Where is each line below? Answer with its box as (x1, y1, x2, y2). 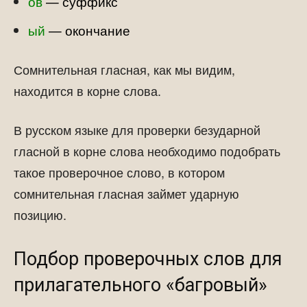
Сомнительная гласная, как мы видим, (14, 60, 235, 78)
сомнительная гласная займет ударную (14, 184, 239, 202)
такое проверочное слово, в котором (14, 163, 225, 181)
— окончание (49, 21, 130, 39)
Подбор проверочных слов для (14, 248, 282, 270)
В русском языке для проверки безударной (14, 121, 260, 138)
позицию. (14, 206, 66, 223)
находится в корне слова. (14, 82, 161, 99)
